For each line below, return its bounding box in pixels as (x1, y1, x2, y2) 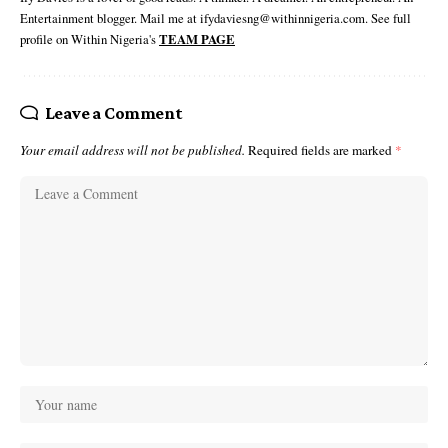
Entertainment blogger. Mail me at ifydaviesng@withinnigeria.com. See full (20, 9, 411, 28)
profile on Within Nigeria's (20, 30, 159, 49)
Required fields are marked (248, 141, 395, 160)
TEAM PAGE (159, 30, 235, 49)
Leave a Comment (44, 103, 183, 124)
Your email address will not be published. (20, 141, 245, 160)
